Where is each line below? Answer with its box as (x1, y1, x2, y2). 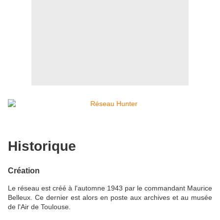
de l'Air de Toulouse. (8, 203, 71, 211)
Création (8, 165, 40, 175)
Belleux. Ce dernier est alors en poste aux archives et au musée (8, 193, 212, 202)
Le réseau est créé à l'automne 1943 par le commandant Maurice (8, 184, 212, 192)
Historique (8, 138, 76, 154)
